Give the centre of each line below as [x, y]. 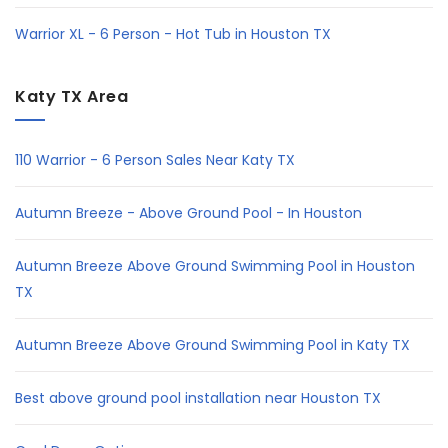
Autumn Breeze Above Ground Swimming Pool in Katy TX [212, 344]
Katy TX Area [71, 96]
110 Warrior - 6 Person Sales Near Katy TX [155, 159]
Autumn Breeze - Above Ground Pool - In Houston [188, 212]
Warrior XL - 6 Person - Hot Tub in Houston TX [173, 33]
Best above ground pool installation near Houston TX [198, 397]
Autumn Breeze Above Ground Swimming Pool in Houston [215, 265]
